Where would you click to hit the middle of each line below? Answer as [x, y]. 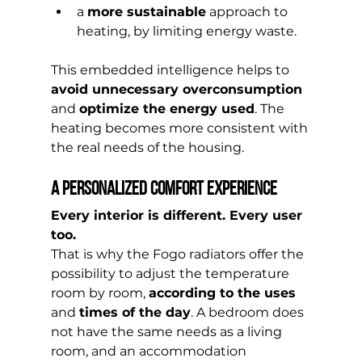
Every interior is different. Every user [178, 216]
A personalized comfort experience [164, 190]
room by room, [99, 293]
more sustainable [146, 12]
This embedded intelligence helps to [171, 70]
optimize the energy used [166, 109]
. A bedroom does [248, 313]
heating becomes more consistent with [181, 128]
